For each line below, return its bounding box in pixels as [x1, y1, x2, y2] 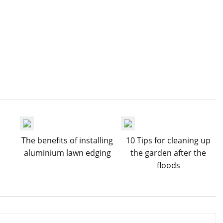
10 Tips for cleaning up [126, 135, 211, 146]
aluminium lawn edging [23, 147, 111, 158]
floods [156, 160, 180, 171]
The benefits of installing [21, 135, 113, 146]
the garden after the [130, 147, 206, 158]
